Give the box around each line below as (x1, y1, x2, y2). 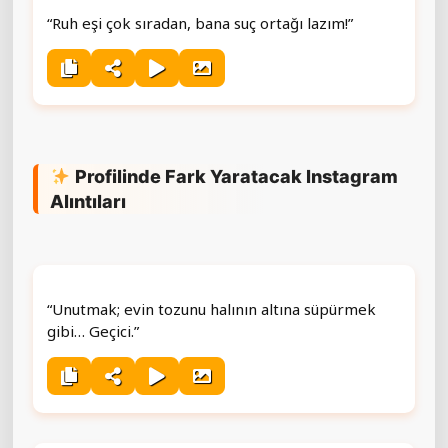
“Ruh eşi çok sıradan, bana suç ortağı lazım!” (47, 12, 353, 33)
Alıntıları (50, 190, 126, 212)
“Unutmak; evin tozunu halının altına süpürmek (47, 298, 376, 319)
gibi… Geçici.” (47, 320, 139, 341)
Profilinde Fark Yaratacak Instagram (70, 165, 398, 187)
